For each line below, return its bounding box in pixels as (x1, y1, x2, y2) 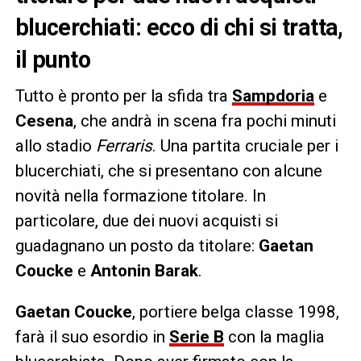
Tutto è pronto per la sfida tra (15, 85, 232, 106)
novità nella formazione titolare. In (15, 185, 266, 205)
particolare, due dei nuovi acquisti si (15, 210, 278, 230)
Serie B (168, 326, 224, 346)
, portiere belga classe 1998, (131, 301, 339, 322)
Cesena (15, 110, 73, 131)
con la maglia (223, 326, 325, 346)
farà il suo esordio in (15, 326, 169, 346)
